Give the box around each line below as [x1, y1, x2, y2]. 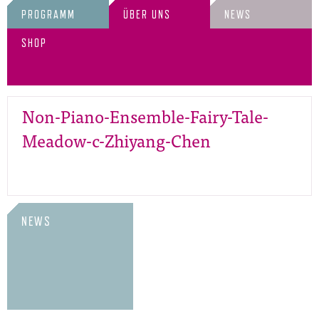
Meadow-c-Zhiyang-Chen [22, 126, 211, 154]
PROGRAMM [21, 8, 75, 21]
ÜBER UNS [122, 8, 171, 21]
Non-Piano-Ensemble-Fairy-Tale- [22, 102, 268, 130]
